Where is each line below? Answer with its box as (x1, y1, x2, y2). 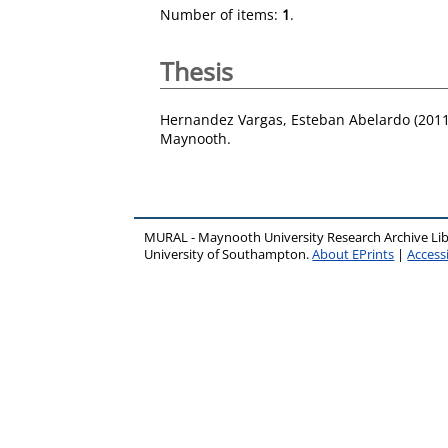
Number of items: (160, 5, 282, 24)
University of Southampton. (144, 245, 313, 263)
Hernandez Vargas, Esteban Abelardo (160, 109, 410, 129)
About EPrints (312, 245, 395, 263)
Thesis (160, 54, 233, 88)
